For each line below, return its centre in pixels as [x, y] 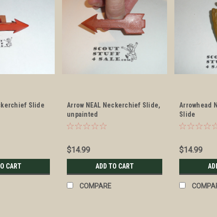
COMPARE [96, 186]
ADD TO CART [115, 166]
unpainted [83, 115]
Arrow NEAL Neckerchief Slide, [114, 105]
